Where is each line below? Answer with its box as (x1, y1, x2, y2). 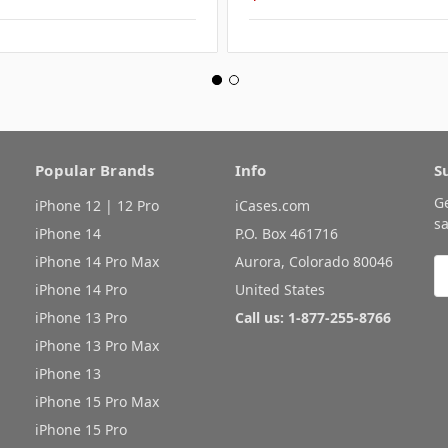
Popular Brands (35, 160, 155, 181)
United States (234, 280, 325, 300)
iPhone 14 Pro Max (35, 252, 159, 272)
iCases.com (234, 196, 310, 216)
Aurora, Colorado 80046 (234, 252, 393, 272)
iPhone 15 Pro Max (35, 392, 159, 412)
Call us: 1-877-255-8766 (234, 308, 391, 328)
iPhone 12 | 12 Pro (35, 196, 159, 216)
